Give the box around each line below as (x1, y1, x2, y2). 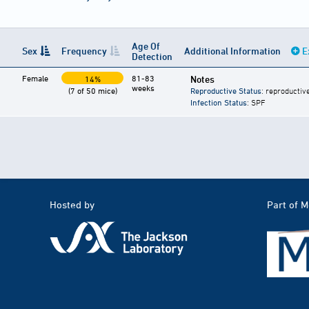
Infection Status (190, 97, 247, 108)
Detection (132, 50, 172, 63)
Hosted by (50, 199, 94, 211)
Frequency (61, 45, 107, 57)
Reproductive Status (190, 86, 261, 96)
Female (22, 73, 48, 83)
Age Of (132, 40, 160, 52)
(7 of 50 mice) (68, 86, 117, 96)
